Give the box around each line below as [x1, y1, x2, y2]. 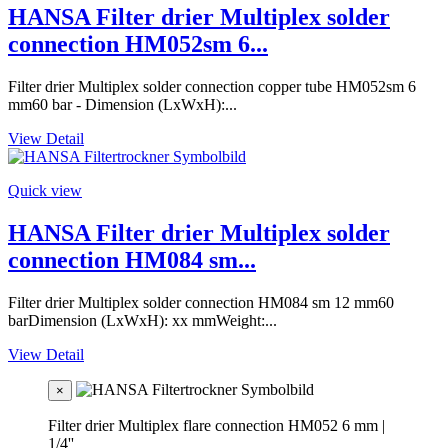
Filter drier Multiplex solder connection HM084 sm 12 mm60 [8, 293, 394, 311]
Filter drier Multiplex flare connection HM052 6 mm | [48, 416, 385, 434]
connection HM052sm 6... [8, 30, 268, 57]
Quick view [8, 181, 82, 199]
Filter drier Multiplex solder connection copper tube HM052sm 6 [8, 77, 416, 95]
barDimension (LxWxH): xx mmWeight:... [8, 311, 277, 329]
